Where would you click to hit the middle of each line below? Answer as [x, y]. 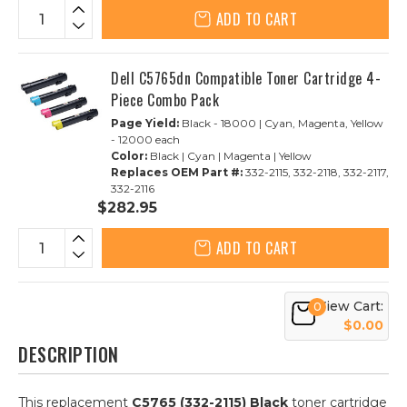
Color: [129, 156]
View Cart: [350, 306]
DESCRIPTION [69, 354]
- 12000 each [145, 139]
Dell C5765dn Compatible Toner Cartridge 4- [246, 78]
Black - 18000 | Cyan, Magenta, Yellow [281, 123]
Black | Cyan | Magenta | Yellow [229, 156]
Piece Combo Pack [165, 100]
